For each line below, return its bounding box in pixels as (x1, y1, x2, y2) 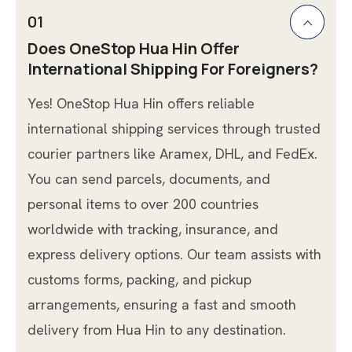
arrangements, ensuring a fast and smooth (27, 295, 296, 313)
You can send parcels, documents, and (27, 169, 270, 188)
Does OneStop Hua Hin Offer (27, 37, 240, 59)
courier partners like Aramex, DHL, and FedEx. (27, 144, 317, 163)
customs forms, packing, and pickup (27, 269, 251, 288)
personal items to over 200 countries (27, 194, 258, 213)
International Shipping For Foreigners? (27, 57, 318, 79)
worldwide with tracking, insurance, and (27, 219, 278, 238)
